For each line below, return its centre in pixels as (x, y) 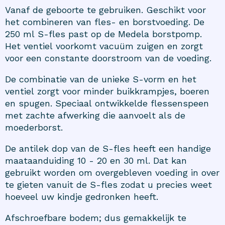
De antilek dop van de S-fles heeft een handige (108, 148)
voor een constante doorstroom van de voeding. (108, 58)
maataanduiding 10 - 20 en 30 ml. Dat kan (96, 160)
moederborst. (34, 127)
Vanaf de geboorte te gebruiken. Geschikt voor (105, 10)
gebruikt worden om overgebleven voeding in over (112, 172)
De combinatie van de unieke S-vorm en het (101, 79)
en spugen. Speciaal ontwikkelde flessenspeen (107, 103)
